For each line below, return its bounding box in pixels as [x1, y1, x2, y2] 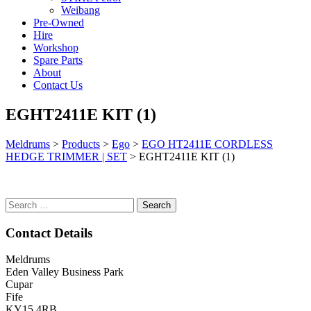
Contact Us [33, 79, 83, 91]
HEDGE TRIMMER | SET [6, 150, 127, 162]
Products [62, 137, 100, 150]
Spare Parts [33, 54, 83, 66]
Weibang [61, 4, 100, 16]
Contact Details [6, 225, 92, 240]
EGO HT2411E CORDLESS [142, 137, 273, 150]
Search [5, 196, 35, 209]
